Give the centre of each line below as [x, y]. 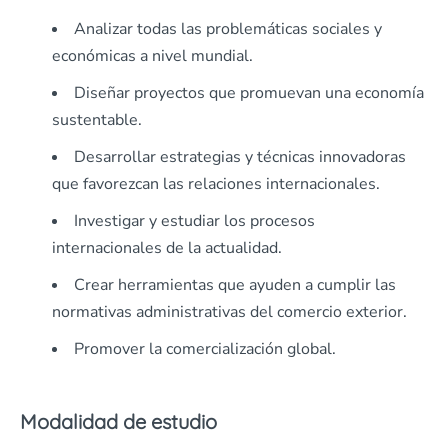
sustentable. [97, 120]
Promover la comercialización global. [205, 349]
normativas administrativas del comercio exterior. [229, 312]
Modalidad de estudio [118, 422]
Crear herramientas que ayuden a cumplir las [235, 285]
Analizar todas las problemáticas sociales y [228, 29]
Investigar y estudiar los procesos [194, 221]
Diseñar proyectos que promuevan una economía [249, 93]
